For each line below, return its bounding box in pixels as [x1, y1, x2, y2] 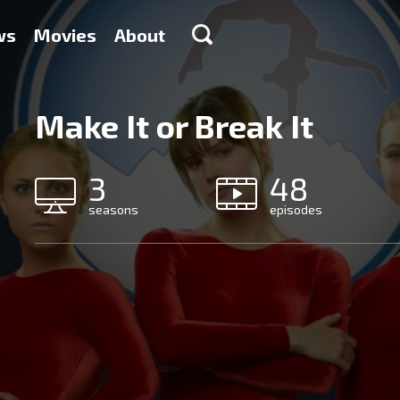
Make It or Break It [35, 106, 313, 145]
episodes [270, 202, 323, 217]
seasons [88, 202, 138, 217]
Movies [34, 24, 96, 46]
